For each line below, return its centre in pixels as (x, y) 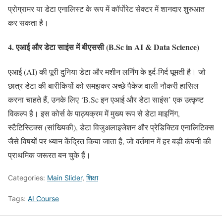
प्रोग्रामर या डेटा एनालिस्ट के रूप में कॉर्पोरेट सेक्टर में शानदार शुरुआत (106, 9)
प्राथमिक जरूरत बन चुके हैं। (49, 155)
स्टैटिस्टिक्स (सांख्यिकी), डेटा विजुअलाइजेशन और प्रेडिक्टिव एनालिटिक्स (111, 127)
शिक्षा (92, 177)
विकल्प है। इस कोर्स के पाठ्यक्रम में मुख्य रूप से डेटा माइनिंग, (94, 113)
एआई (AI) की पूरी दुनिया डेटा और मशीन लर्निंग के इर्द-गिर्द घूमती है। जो (107, 71)
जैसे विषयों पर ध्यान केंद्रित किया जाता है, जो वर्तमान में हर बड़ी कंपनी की (110, 141)
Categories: (28, 177)
